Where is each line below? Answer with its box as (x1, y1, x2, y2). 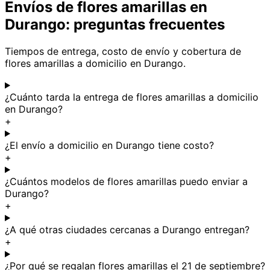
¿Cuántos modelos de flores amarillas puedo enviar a (5, 175, 248, 188)
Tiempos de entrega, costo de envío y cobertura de (5, 45, 241, 58)
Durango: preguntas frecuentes (5, 16, 225, 34)
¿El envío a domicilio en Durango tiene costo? (5, 139, 214, 152)
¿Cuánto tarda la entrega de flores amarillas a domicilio (5, 91, 259, 104)
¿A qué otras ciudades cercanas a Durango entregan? (5, 224, 250, 236)
